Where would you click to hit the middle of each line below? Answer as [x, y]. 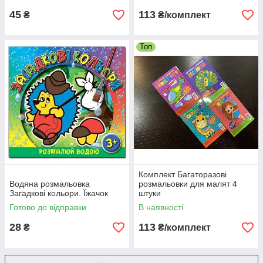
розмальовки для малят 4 [188, 184]
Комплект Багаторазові [183, 174]
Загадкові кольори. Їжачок [59, 193]
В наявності [161, 207]
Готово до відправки [48, 207]
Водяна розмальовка [50, 184]
